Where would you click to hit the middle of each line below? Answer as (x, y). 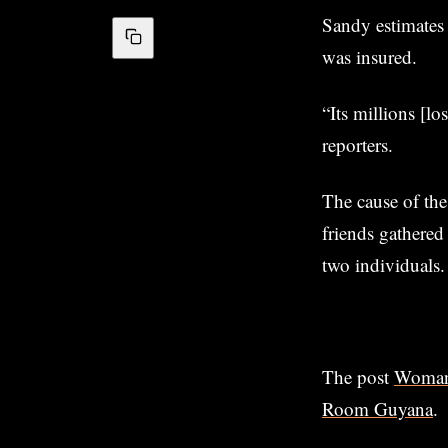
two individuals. (383, 264)
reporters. (357, 144)
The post (358, 376)
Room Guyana (377, 408)
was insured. (369, 56)
